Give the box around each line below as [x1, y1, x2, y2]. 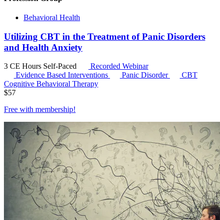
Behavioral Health [24, 13, 80, 22]
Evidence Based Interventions [16, 71, 110, 80]
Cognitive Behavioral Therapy [4, 80, 98, 88]
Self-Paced [43, 62, 79, 71]
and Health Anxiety [4, 42, 82, 53]
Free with [4, 105, 35, 114]
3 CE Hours [4, 62, 43, 71]
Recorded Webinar [88, 62, 148, 71]
